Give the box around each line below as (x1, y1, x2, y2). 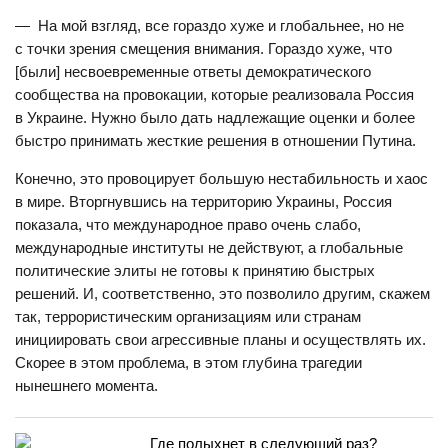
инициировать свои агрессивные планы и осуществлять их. (15, 331, 426, 348)
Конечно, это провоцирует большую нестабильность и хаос (15, 170, 428, 187)
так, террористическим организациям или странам (15, 308, 361, 325)
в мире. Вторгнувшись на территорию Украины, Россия (15, 193, 392, 210)
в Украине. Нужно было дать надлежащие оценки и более (15, 109, 415, 126)
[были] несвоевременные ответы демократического (15, 63, 371, 80)
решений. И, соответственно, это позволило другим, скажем (15, 285, 430, 302)
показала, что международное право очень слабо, (15, 216, 361, 233)
